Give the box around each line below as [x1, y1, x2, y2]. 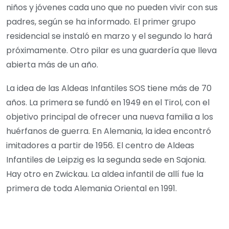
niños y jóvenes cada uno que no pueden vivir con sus [6, 2, 218, 14]
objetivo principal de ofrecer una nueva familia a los [6, 111, 213, 123]
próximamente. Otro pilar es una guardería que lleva [6, 44, 217, 57]
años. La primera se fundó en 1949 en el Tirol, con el [6, 97, 210, 109]
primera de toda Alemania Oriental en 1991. [6, 182, 177, 195]
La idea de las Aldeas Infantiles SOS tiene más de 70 [6, 82, 212, 95]
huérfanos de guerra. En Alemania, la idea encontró [6, 125, 211, 138]
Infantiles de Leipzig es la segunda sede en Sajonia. [6, 154, 206, 166]
